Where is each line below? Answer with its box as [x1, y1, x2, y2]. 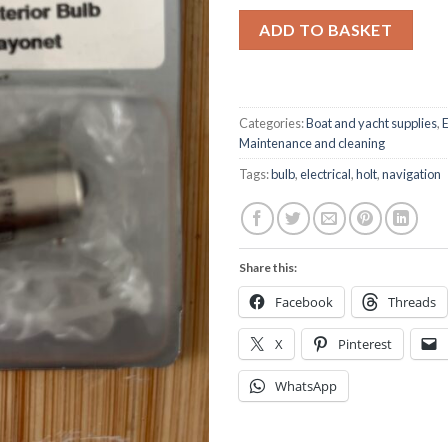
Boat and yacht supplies [306, 115, 437, 132]
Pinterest [338, 335, 392, 354]
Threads [388, 293, 436, 312]
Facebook [275, 293, 333, 312]
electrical [300, 166, 351, 183]
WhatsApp [275, 377, 337, 396]
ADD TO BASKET [259, 20, 393, 40]
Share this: [239, 260, 297, 276]
